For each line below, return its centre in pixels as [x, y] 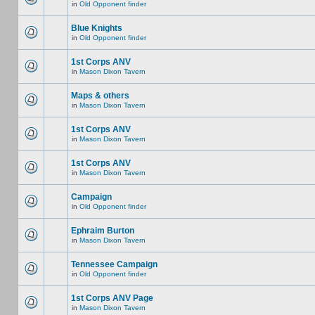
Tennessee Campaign [114, 264]
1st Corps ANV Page [112, 298]
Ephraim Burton [103, 231]
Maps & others [100, 96]
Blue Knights [97, 28]
